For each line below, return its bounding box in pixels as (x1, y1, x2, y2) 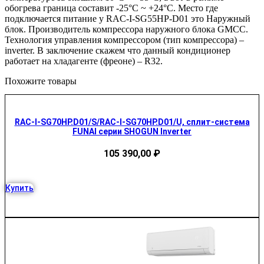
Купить (5, 183, 34, 193)
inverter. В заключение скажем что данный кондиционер (5, 45, 230, 55)
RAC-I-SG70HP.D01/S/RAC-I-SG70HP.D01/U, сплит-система (14, 117, 250, 127)
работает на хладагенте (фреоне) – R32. (5, 55, 163, 66)
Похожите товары (5, 75, 77, 86)
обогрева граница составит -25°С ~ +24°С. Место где (5, 2, 218, 13)
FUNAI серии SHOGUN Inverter (72, 127, 192, 137)
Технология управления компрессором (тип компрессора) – (5, 34, 244, 45)
